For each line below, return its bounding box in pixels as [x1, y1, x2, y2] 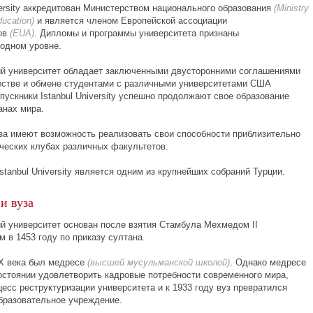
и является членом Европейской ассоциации [34, 15, 227, 26]
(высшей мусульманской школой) [87, 257, 230, 268]
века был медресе [4, 257, 87, 268]
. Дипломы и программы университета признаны [34, 28, 239, 38]
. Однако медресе [230, 257, 306, 268]
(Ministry [274, 3, 309, 13]
